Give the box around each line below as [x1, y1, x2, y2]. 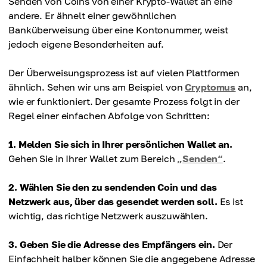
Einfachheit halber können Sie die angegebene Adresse [8, 253, 255, 265]
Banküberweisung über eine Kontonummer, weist [8, 24, 228, 36]
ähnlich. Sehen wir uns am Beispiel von [8, 81, 185, 93]
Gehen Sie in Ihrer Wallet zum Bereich [8, 153, 178, 164]
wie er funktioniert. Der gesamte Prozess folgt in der [8, 95, 240, 107]
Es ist [217, 195, 243, 207]
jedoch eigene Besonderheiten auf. [8, 38, 164, 50]
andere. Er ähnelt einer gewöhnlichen [8, 10, 176, 21]
